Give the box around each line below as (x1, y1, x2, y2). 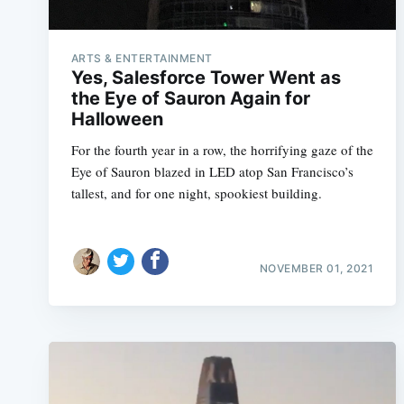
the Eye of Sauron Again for (70, 87, 310, 109)
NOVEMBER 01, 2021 (259, 262, 374, 275)
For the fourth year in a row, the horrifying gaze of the (70, 140, 373, 159)
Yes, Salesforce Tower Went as (70, 66, 341, 88)
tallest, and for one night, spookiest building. (70, 183, 322, 202)
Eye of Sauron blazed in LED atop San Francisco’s (70, 161, 353, 180)
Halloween (70, 107, 163, 130)
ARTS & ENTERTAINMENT (70, 50, 213, 65)
